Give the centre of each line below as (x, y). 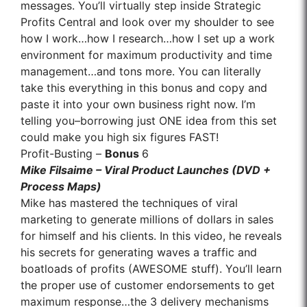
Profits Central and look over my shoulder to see (147, 22)
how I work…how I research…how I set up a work (148, 39)
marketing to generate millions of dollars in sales (147, 220)
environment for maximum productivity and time (146, 55)
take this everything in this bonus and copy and (144, 88)
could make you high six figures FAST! (120, 137)
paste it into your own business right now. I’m (138, 105)
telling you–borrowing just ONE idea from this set (149, 121)
